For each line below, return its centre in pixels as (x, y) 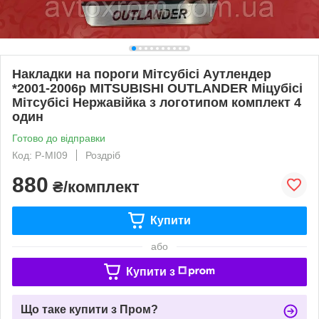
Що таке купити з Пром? (89, 309)
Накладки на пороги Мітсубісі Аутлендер (142, 74)
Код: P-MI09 (40, 155)
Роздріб (103, 155)
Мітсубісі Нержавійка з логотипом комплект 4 (157, 102)
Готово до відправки (59, 138)
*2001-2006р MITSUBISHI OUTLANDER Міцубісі (157, 88)
